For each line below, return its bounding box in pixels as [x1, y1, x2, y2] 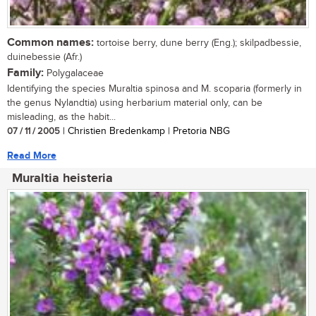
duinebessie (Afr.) [7, 51, 82, 63]
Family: [7, 66, 44, 80]
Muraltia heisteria [12, 170, 113, 186]
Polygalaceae [44, 67, 104, 79]
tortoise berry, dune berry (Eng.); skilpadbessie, [94, 37, 301, 49]
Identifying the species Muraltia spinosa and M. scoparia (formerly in [7, 83, 302, 95]
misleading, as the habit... [7, 111, 116, 123]
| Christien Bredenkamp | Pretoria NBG [60, 125, 230, 137]
